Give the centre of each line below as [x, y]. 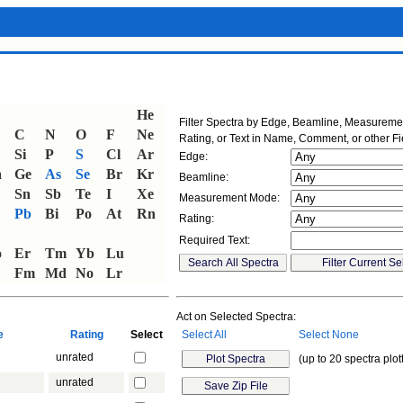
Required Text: [215, 240]
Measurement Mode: [229, 198]
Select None [329, 335]
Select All [204, 335]
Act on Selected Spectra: [236, 317]
